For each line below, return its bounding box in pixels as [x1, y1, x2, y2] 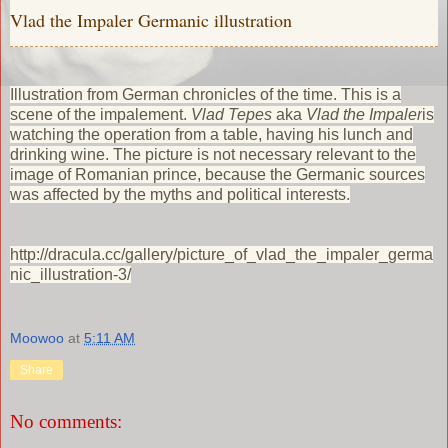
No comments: [10, 411, 122, 433]
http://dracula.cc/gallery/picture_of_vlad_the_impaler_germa [10, 245, 433, 263]
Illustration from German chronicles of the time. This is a [10, 85, 401, 103]
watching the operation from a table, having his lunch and [10, 125, 413, 143]
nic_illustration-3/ [10, 265, 131, 283]
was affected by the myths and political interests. [10, 185, 350, 203]
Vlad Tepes [191, 105, 272, 123]
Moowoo [10, 329, 64, 346]
